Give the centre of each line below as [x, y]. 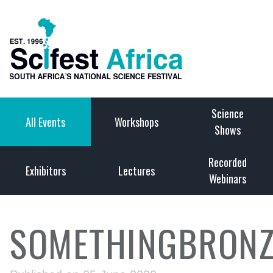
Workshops [136, 122]
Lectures [136, 170]
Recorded [227, 162]
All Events [46, 122]
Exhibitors [45, 170]
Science [227, 113]
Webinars [227, 179]
